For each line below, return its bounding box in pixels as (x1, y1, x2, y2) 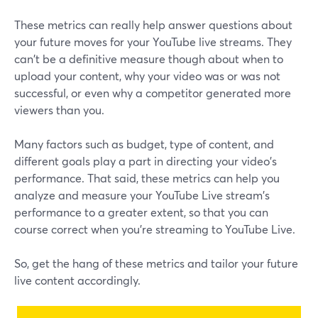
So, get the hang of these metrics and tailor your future (14, 256, 298, 271)
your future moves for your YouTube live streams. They (14, 34, 292, 50)
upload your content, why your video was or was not (14, 68, 280, 84)
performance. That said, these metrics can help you (14, 170, 280, 186)
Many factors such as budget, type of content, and (14, 136, 274, 152)
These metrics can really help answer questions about (14, 17, 292, 33)
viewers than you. (14, 102, 104, 118)
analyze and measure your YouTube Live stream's (14, 187, 270, 203)
